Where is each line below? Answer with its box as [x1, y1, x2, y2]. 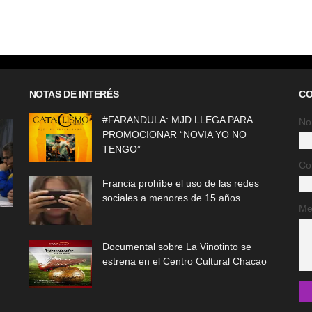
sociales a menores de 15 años [102, 192, 240, 203]
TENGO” [102, 143, 141, 155]
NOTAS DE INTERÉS [29, 88, 119, 100]
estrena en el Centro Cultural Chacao [102, 256, 267, 267]
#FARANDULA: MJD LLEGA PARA [102, 114, 252, 125]
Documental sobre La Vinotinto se [102, 241, 251, 252]
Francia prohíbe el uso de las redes [102, 178, 259, 189]
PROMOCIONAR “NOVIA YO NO [102, 129, 247, 140]
